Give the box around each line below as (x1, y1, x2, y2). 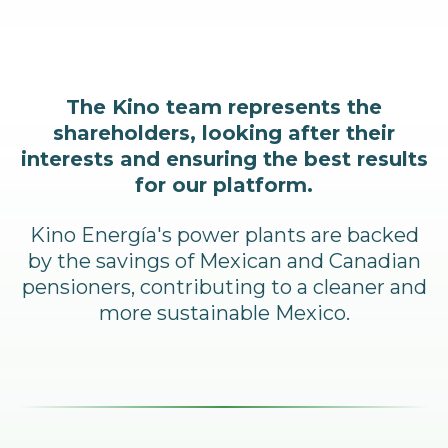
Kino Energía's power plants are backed (29, 223, 419, 248)
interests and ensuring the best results (20, 147, 428, 172)
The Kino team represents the (66, 95, 382, 120)
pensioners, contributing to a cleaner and (21, 275, 427, 300)
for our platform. (135, 173, 313, 198)
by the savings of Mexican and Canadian (27, 249, 421, 274)
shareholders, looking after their (53, 121, 395, 146)
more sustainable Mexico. (98, 301, 350, 326)
